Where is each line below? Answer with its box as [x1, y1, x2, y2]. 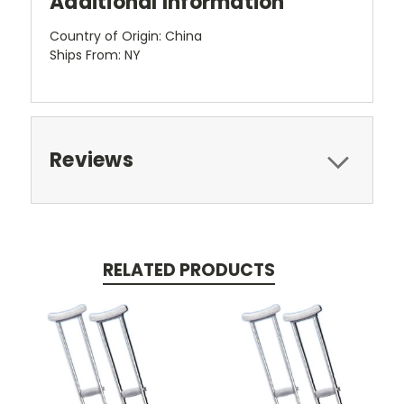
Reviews [50, 145, 133, 174]
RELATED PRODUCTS [102, 257, 275, 282]
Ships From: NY [50, 45, 141, 64]
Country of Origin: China [50, 26, 202, 45]
